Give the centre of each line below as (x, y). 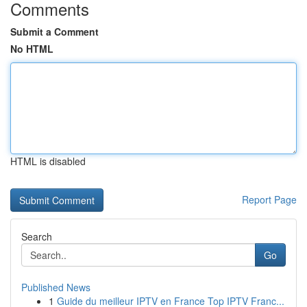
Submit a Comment (54, 32)
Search (37, 236)
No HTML (32, 49)
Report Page (269, 199)
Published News (56, 287)
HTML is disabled (48, 161)
